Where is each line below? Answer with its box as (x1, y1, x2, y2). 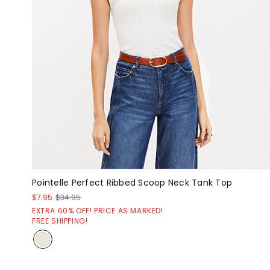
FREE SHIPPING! (32, 215, 88, 226)
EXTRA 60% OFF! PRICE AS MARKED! (32, 205, 163, 216)
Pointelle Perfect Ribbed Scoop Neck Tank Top (32, 176, 232, 189)
